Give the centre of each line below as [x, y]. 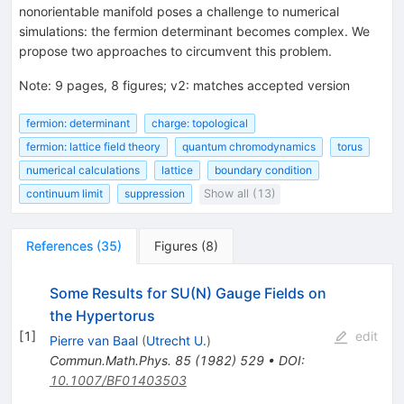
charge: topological [200, 123]
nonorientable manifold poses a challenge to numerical [179, 11]
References [60, 245]
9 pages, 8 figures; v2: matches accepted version [202, 85]
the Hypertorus [102, 315]
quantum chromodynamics [249, 147]
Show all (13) [240, 194]
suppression [155, 194]
